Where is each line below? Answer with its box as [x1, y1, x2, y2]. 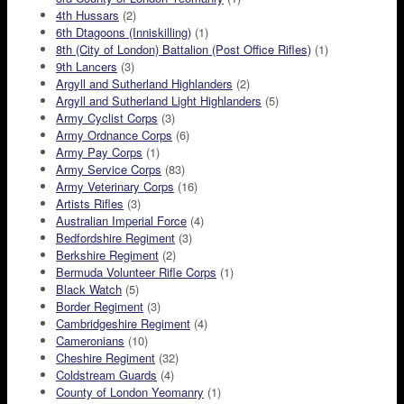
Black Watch [56, 280, 122, 298]
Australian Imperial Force [56, 212, 187, 230]
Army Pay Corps [56, 143, 142, 161]
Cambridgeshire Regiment [56, 315, 190, 333]
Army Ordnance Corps [56, 126, 172, 144]
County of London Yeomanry [56, 383, 204, 401]
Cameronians [56, 332, 124, 350]
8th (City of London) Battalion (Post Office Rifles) [56, 41, 311, 59]
